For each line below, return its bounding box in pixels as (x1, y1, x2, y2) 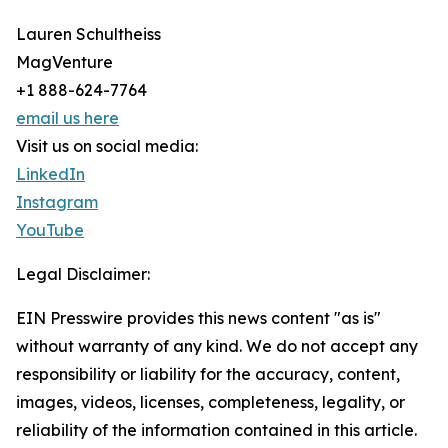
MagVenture (16, 52, 113, 72)
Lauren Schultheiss (16, 24, 161, 44)
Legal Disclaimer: (16, 264, 150, 284)
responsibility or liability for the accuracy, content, (16, 364, 400, 384)
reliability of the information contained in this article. (16, 420, 417, 440)
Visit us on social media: (16, 136, 198, 156)
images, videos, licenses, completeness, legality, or (16, 392, 405, 412)
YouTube (16, 220, 84, 240)
